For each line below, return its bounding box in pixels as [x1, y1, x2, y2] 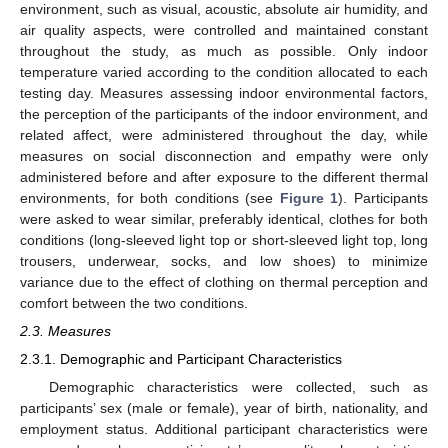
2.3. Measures [20, 323, 111, 340]
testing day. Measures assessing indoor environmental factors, [20, 85, 428, 102]
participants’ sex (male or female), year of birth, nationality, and [20, 399, 428, 416]
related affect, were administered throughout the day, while [20, 127, 428, 144]
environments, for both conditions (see [20, 190, 280, 207]
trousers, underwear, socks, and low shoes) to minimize [20, 253, 428, 270]
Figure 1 [279, 190, 339, 207]
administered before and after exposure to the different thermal [20, 169, 428, 186]
